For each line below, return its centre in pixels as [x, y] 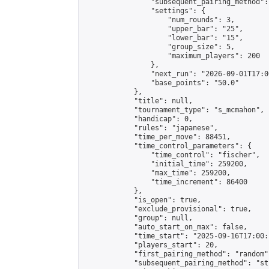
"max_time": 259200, [157, 173]
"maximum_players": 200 [172, 56]
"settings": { [144, 11]
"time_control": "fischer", [172, 155]
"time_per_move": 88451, [157, 137]
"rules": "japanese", [151, 128]
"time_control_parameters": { [168, 146]
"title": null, [138, 101]
